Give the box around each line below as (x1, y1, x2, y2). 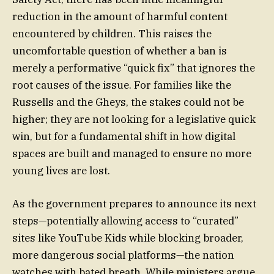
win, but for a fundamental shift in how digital (12, 129, 235, 143)
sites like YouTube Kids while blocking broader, (12, 231, 243, 245)
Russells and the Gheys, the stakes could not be (12, 95, 244, 109)
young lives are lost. (12, 163, 110, 177)
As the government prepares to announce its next (12, 197, 256, 211)
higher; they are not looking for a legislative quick (12, 112, 256, 126)
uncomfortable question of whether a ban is (12, 43, 227, 57)
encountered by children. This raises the (12, 26, 212, 40)
